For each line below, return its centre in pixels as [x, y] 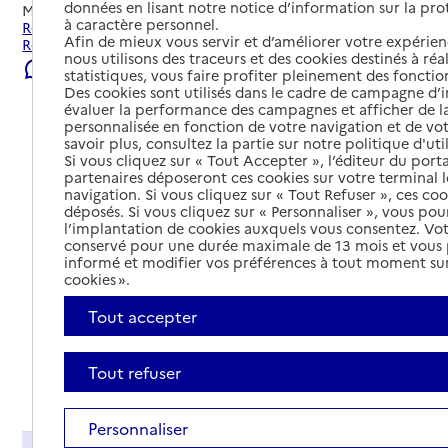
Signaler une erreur [112, 68]
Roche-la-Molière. [82, 44]
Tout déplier [375, 383]
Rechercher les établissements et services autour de [200, 27]
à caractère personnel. [142, 23]
